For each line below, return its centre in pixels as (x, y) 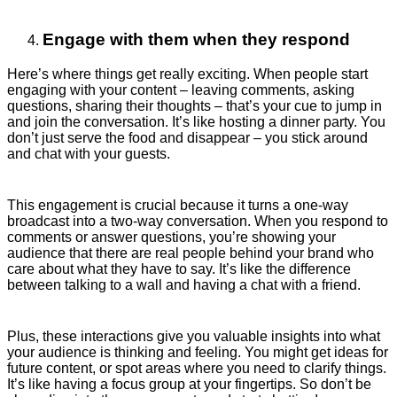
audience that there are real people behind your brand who (191, 253)
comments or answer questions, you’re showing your (171, 237)
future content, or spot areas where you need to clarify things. (197, 368)
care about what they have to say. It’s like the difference (179, 269)
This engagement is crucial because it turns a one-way (178, 205)
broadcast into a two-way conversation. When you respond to (198, 221)
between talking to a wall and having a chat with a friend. (184, 284)
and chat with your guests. (89, 153)
